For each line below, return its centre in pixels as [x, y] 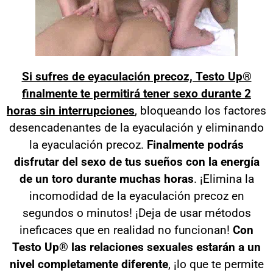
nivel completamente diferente [89, 264]
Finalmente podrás [195, 144]
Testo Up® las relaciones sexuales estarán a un [136, 247]
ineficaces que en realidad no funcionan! [126, 230]
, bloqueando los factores [200, 110]
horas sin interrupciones [71, 110]
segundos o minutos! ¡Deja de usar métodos [136, 213]
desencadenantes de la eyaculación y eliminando [136, 127]
